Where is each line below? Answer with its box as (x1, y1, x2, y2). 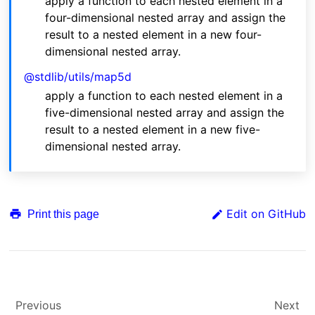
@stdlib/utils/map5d (24, 70, 132, 84)
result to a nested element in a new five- (45, 122, 261, 137)
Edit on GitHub (226, 207, 306, 221)
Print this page (25, 207, 100, 220)
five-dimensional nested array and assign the (45, 105, 285, 120)
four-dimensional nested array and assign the (45, 11, 286, 25)
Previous (15, 298, 62, 313)
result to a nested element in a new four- (45, 27, 262, 42)
